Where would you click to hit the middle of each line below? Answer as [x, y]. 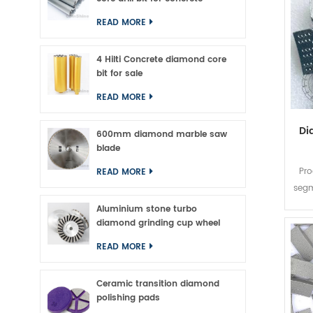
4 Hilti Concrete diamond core [161, 60]
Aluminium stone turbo [147, 209]
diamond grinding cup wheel [158, 223]
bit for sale [119, 74]
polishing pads [128, 298]
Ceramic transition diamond [158, 284]
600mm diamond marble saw [162, 134]
